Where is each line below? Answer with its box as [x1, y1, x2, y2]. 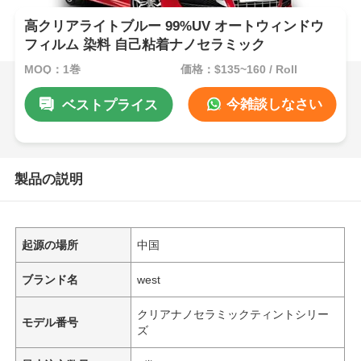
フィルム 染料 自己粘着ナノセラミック [24, 37, 266, 53]
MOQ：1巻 [24, 62, 81, 76]
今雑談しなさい [222, 96, 322, 112]
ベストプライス [62, 97, 159, 113]
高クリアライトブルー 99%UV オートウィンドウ [24, 19, 325, 35]
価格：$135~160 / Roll [180, 62, 297, 76]
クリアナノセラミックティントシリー [137, 307, 330, 321]
